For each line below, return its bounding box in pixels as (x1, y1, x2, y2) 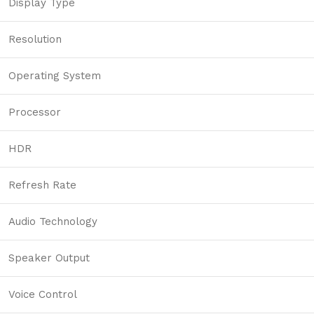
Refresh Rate (8, 179, 76, 192)
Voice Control (8, 288, 77, 301)
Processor (8, 106, 61, 119)
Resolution (8, 33, 62, 46)
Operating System (8, 69, 101, 83)
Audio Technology (8, 215, 97, 228)
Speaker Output (8, 252, 90, 265)
